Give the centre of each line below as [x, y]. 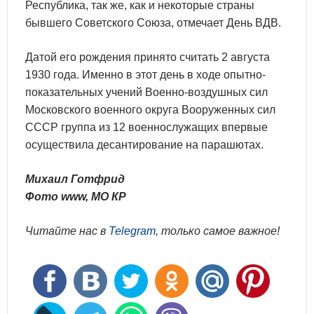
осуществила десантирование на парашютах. [144, 144]
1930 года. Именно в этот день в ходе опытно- [145, 74]
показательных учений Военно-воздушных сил [146, 92]
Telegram [132, 231]
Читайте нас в [67, 231]
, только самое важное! [218, 231]
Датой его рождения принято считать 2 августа [148, 57]
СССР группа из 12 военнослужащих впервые [146, 127]
